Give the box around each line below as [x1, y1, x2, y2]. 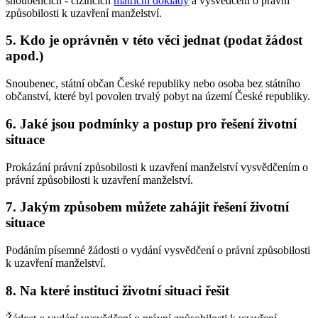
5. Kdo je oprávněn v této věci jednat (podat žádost [6, 33, 302, 48]
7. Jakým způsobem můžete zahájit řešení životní [6, 199, 289, 215]
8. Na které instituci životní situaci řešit [6, 283, 229, 298]
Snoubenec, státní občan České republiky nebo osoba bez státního [6, 77, 300, 90]
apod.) [6, 48, 43, 64]
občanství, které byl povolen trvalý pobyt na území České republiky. [6, 90, 310, 103]
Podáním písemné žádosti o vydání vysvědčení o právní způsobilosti [6, 244, 310, 257]
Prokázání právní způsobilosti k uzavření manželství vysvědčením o [6, 160, 308, 173]
